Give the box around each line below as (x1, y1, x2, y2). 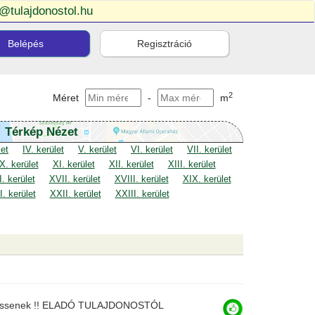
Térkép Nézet (4, 125, 78, 139)
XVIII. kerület (114, 174, 169, 184)
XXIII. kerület (115, 189, 169, 199)
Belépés (7, 38, 44, 49)
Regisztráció (137, 38, 193, 49)
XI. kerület (52, 160, 95, 169)
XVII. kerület (49, 174, 101, 184)
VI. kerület (131, 145, 173, 155)
